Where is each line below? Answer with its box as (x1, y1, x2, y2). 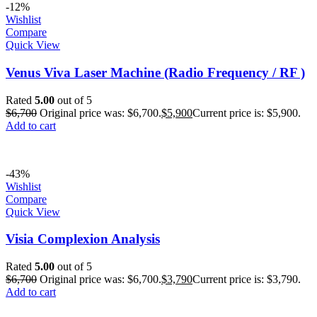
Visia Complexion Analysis (6, 231, 160, 247)
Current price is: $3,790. (192, 273, 301, 286)
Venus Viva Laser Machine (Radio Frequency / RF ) (6, 64, 305, 80)
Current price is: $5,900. (192, 106, 301, 119)
